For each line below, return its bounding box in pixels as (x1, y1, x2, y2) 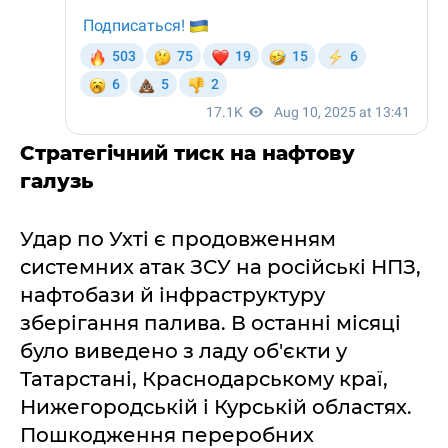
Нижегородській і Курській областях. (20, 395, 412, 419)
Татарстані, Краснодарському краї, (20, 367, 388, 391)
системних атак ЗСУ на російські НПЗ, (20, 255, 421, 279)
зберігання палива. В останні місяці (20, 311, 401, 335)
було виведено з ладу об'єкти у (20, 339, 347, 363)
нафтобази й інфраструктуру (20, 283, 325, 307)
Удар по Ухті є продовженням (20, 227, 336, 251)
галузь (20, 169, 93, 193)
